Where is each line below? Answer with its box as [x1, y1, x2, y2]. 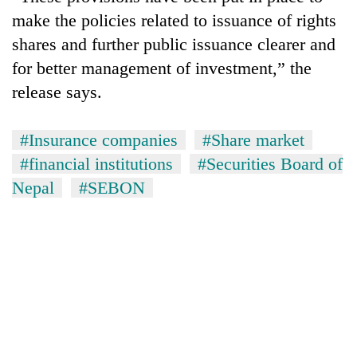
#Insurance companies [20, 129, 178, 150]
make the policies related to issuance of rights [12, 10, 336, 30]
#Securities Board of [198, 153, 343, 174]
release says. [12, 81, 102, 102]
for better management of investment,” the [12, 57, 312, 78]
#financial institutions [20, 153, 173, 174]
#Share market [202, 129, 304, 150]
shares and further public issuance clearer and [12, 33, 335, 54]
